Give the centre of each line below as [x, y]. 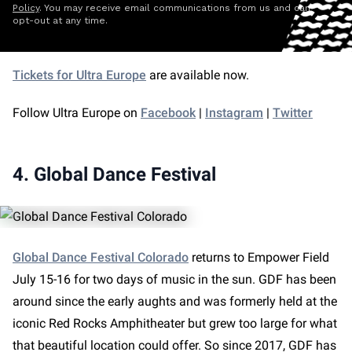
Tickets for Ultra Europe [79, 75]
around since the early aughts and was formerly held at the [175, 301]
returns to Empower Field [259, 257]
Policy [26, 8]
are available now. [199, 75]
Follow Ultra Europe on [77, 113]
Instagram [234, 113]
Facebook [168, 113]
